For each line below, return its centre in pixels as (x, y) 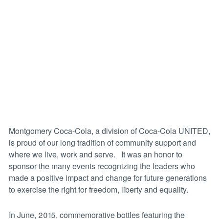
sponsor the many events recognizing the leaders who (102, 166)
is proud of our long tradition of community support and (102, 143)
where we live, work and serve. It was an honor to (95, 154)
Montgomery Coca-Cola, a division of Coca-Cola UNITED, (109, 131)
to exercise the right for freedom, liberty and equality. (98, 190)
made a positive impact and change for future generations (108, 178)
